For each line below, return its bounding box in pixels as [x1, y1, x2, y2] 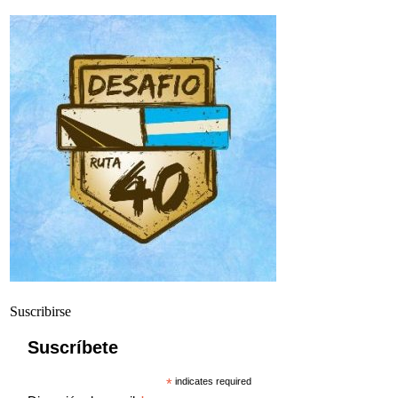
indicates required [172, 375, 252, 386]
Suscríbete [28, 337, 119, 357]
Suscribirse [10, 303, 72, 319]
